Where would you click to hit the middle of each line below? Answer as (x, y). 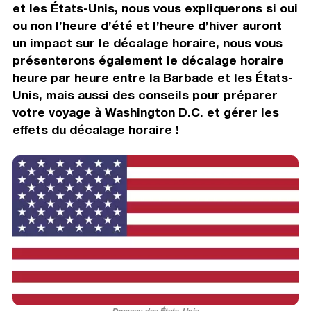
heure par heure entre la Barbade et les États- (152, 77)
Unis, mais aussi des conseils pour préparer (145, 94)
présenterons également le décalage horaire (148, 60)
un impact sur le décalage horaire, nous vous (147, 42)
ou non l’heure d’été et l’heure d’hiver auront (147, 25)
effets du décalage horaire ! (95, 129)
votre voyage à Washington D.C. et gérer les (145, 112)
